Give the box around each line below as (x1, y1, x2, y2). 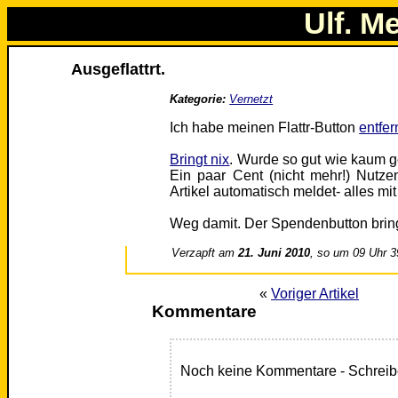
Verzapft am (171, 246, 239, 260)
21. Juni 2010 (238, 246, 311, 260)
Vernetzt (229, 92, 274, 107)
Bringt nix (170, 152, 230, 168)
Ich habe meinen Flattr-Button (170, 120, 360, 136)
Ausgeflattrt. (71, 60, 166, 79)
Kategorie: (170, 92, 227, 107)
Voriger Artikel (271, 286, 359, 302)
